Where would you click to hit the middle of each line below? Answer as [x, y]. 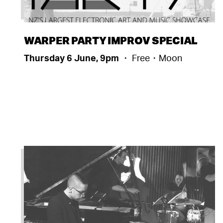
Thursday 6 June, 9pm [72, 57]
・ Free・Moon [152, 57]
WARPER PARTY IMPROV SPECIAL [111, 40]
